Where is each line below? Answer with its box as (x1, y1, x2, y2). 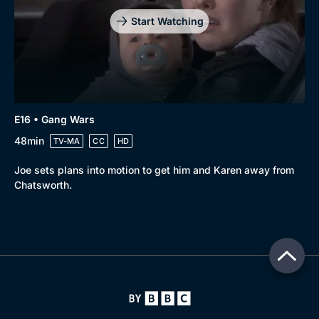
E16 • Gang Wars (14, 113, 95, 125)
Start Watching (130, 14, 204, 27)
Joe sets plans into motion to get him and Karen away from (14, 163, 294, 176)
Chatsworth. (14, 178, 72, 191)
